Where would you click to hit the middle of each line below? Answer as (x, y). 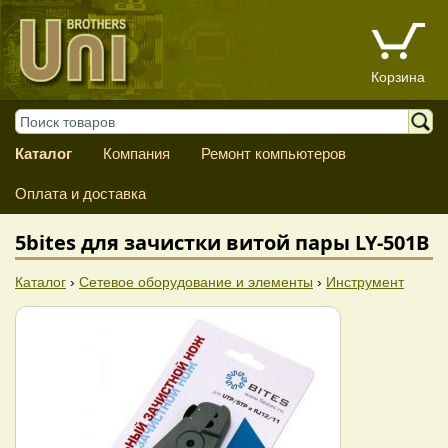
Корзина (398, 77)
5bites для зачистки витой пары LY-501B (222, 242)
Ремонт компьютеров (273, 153)
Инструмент (365, 282)
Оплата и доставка (80, 193)
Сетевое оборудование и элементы (196, 282)
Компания (136, 153)
